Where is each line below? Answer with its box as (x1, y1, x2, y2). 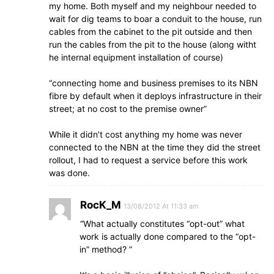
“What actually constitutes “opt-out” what (80, 218, 245, 229)
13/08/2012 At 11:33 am (124, 202, 199, 210)
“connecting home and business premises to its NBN (49, 78, 258, 88)
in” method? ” (80, 244, 132, 254)
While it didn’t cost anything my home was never (49, 129, 242, 139)
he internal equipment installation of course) (49, 52, 223, 62)
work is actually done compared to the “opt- (80, 231, 256, 242)
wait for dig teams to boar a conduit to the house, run (49, 13, 262, 24)
